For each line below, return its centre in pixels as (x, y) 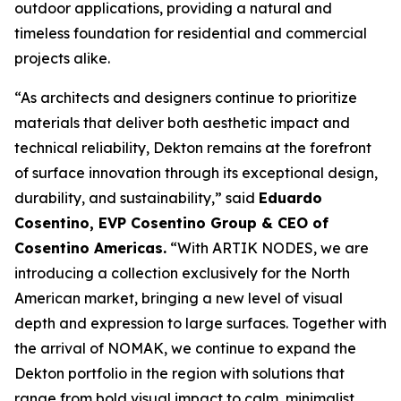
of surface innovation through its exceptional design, (196, 173)
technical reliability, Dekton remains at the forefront (193, 148)
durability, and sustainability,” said (137, 198)
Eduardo (290, 198)
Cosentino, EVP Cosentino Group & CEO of (171, 223)
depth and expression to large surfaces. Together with (200, 323)
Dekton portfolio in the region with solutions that (179, 373)
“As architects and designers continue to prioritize (186, 98)
